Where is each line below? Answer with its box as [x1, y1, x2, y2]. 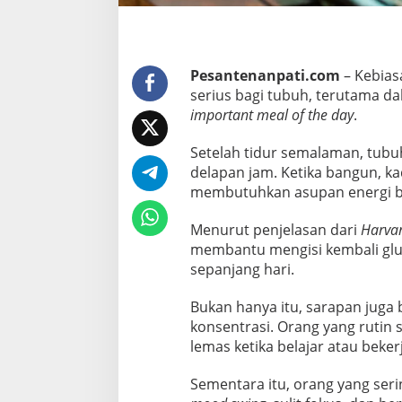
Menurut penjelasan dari [189, 220, 361, 240]
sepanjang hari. [189, 259, 294, 280]
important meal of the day [189, 105, 354, 126]
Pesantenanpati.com [189, 66, 344, 86]
